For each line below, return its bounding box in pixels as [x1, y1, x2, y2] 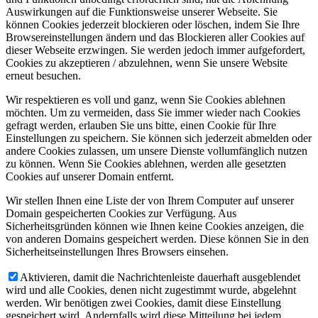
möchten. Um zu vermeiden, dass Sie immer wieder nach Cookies [6, 106, 300, 119]
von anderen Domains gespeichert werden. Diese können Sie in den [6, 232, 309, 245]
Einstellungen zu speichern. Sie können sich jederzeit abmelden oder [6, 131, 312, 144]
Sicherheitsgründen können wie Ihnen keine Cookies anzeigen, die [6, 219, 304, 232]
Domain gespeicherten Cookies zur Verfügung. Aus [6, 207, 236, 219]
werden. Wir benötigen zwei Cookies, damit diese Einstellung [6, 296, 281, 309]
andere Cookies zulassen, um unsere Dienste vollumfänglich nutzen [6, 144, 307, 157]
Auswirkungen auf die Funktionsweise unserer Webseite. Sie [6, 5, 278, 18]
